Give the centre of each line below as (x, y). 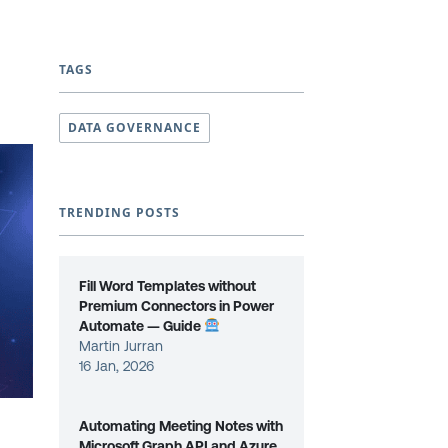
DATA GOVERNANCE (134, 127)
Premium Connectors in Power (177, 306)
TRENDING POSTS (119, 212)
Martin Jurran (121, 346)
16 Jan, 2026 (117, 366)
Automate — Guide (142, 326)
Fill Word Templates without (168, 286)
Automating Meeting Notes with (181, 426)
